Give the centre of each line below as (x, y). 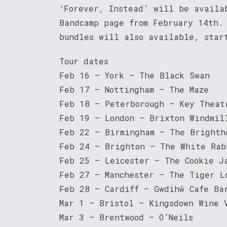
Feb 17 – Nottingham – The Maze (134, 89)
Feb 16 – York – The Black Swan (135, 75)
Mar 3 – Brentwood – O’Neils (126, 217)
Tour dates (84, 61)
